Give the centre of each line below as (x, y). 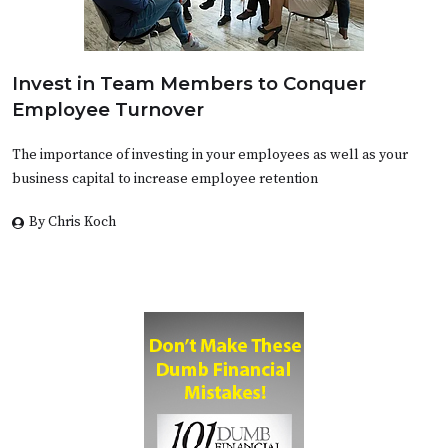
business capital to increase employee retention (165, 179)
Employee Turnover (108, 110)
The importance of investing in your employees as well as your (210, 155)
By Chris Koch (72, 222)
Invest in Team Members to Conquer (189, 84)
